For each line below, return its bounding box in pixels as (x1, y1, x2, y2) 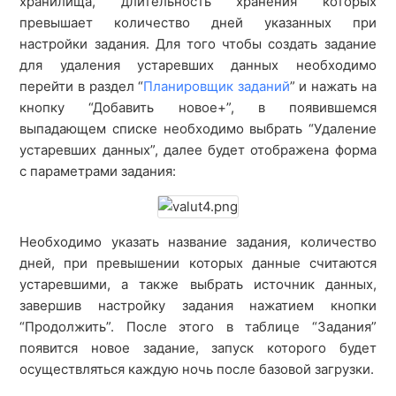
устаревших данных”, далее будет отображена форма (19, 141, 377, 158)
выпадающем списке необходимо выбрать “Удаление (19, 120, 377, 137)
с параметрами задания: (19, 163, 177, 179)
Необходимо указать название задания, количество (19, 233, 377, 250)
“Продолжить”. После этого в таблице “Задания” (19, 318, 377, 335)
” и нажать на (289, 78, 377, 95)
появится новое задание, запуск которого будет (19, 339, 377, 356)
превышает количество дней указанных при (19, 14, 377, 31)
